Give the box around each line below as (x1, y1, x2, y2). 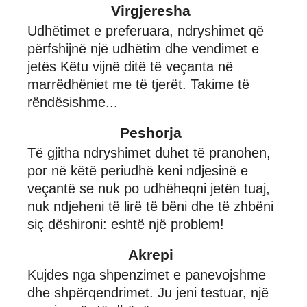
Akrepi (127, 246, 173, 262)
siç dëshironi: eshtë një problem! (27, 216, 224, 232)
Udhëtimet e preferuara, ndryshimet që (27, 23, 264, 38)
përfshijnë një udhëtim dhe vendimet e (27, 40, 259, 56)
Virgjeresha (110, 2, 191, 19)
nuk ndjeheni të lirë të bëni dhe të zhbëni (27, 198, 273, 214)
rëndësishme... (27, 94, 118, 110)
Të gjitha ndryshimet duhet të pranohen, (27, 145, 271, 160)
